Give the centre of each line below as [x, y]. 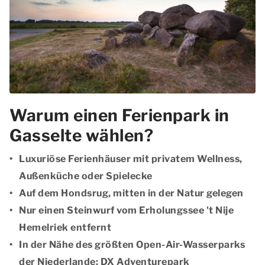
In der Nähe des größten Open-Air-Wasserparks [132, 245]
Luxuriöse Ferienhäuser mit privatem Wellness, [131, 159]
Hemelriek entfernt [65, 228]
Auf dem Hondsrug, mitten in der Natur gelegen [131, 193]
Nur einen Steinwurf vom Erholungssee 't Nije [126, 211]
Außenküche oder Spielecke [86, 176]
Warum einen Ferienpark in [119, 116]
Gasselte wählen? [81, 136]
